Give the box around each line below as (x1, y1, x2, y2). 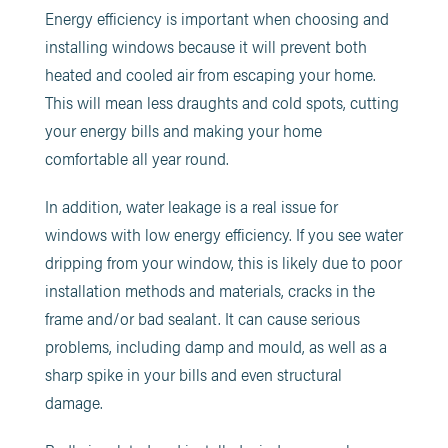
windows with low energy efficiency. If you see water (44, 222, 403, 246)
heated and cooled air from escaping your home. (44, 62, 376, 86)
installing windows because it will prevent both (44, 34, 367, 58)
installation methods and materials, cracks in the (44, 278, 375, 302)
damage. (44, 390, 103, 414)
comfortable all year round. (44, 146, 229, 170)
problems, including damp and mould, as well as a (44, 334, 387, 358)
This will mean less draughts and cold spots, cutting (44, 90, 399, 114)
